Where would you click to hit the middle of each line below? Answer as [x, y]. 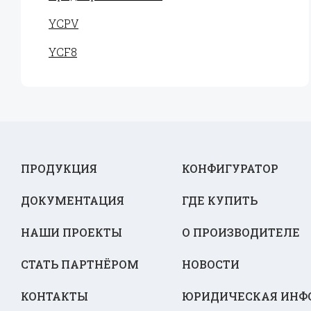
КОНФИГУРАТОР [230, 168]
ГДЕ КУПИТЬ [220, 200]
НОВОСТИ [211, 264]
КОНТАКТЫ [54, 296]
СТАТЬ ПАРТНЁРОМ [80, 264]
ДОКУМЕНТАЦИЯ [73, 200]
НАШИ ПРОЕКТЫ [72, 232]
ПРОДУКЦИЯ [59, 168]
